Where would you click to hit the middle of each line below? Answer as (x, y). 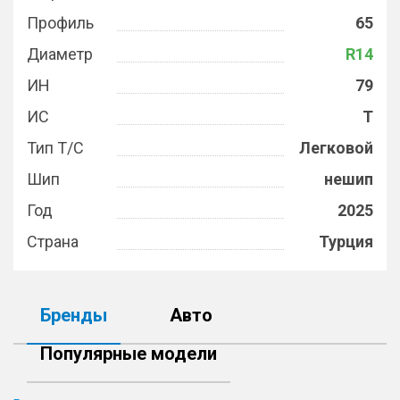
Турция (346, 242)
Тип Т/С (55, 148)
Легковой (336, 148)
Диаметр (60, 54)
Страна (53, 242)
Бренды (74, 315)
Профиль (60, 23)
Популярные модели (129, 354)
